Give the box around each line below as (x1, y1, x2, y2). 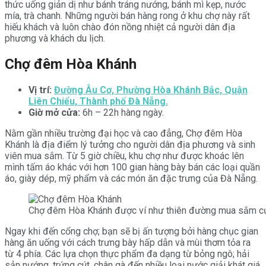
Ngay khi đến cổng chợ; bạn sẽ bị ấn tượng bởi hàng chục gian (5, 225, 258, 237)
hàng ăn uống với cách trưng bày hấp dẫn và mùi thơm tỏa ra (5, 236, 251, 248)
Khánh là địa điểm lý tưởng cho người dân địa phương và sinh (5, 138, 255, 150)
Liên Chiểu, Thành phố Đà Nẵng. (28, 95, 168, 107)
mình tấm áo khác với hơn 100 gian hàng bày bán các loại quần (5, 161, 260, 173)
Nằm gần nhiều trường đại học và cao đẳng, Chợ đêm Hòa (5, 127, 242, 139)
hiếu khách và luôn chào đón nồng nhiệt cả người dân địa (5, 21, 235, 33)
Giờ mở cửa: (28, 106, 80, 118)
